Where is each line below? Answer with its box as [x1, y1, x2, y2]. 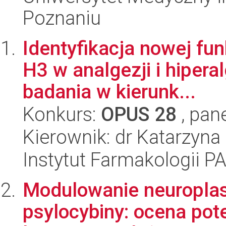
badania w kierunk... [23, 80, 196, 103]
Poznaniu [23, 7, 101, 30]
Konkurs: [23, 103, 101, 126]
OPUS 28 [101, 103, 177, 126]
